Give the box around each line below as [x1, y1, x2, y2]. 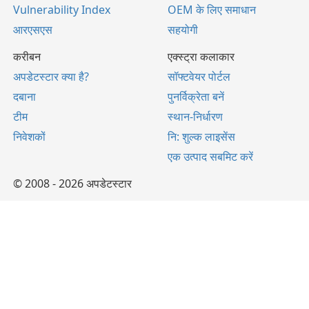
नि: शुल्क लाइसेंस [168, 128, 235, 144]
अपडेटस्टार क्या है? [13, 68, 89, 84]
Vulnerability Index [13, 1, 110, 17]
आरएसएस [13, 21, 52, 37]
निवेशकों [13, 128, 46, 144]
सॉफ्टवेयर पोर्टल [168, 68, 230, 84]
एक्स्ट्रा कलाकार [168, 48, 235, 64]
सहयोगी [168, 21, 198, 37]
